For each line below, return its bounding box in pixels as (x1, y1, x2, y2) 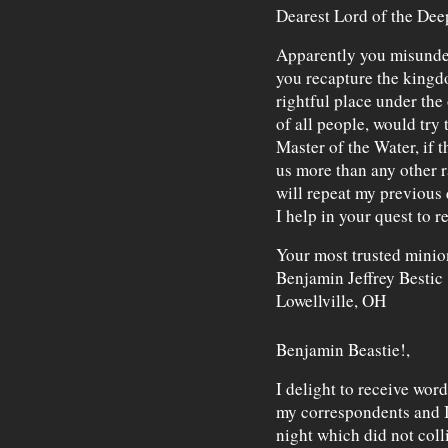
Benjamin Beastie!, (275, 338, 410, 362)
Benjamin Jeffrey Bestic (275, 266, 443, 290)
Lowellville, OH (275, 289, 386, 313)
